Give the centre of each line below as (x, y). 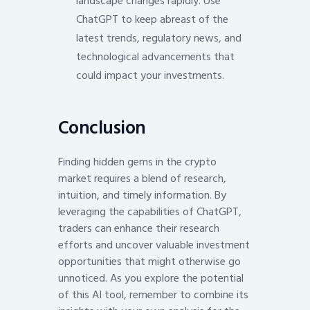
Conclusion (102, 128)
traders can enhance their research (139, 229)
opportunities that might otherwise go (149, 262)
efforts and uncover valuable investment (154, 245)
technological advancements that (155, 57)
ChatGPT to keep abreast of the (152, 20)
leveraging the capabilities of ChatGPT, (150, 212)
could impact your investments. (150, 76)
